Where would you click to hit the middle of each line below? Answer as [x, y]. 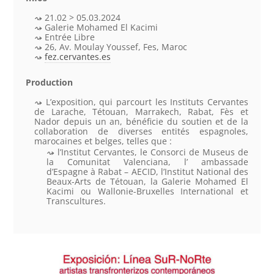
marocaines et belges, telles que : [103, 141]
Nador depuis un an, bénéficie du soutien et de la [141, 121]
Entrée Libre [70, 37]
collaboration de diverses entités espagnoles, [141, 131]
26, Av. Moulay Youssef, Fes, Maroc [116, 46]
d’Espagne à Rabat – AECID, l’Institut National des [147, 171]
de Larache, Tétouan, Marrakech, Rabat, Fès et [141, 111]
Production [50, 82]
